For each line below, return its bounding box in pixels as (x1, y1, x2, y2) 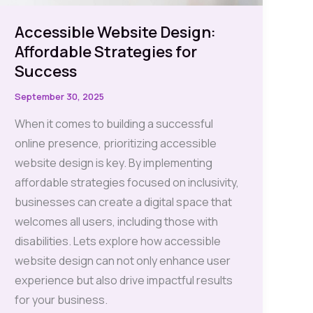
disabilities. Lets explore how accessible (15, 233, 221, 249)
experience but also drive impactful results (15, 272, 233, 288)
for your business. (15, 291, 108, 307)
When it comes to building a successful (15, 115, 214, 131)
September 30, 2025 (15, 90, 105, 103)
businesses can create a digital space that (15, 194, 233, 210)
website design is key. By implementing (15, 154, 213, 170)
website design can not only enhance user (15, 252, 231, 268)
